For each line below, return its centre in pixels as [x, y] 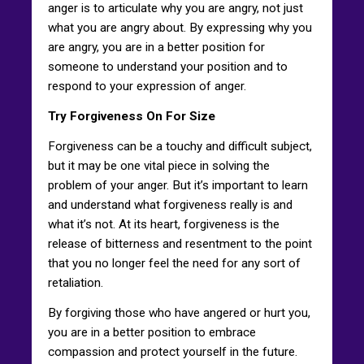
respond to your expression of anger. [147, 86]
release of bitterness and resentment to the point [180, 243]
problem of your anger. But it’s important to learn [178, 185]
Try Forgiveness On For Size [132, 116]
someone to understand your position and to [168, 66]
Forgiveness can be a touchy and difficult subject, [180, 146]
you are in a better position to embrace [152, 332]
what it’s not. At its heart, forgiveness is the [164, 224]
